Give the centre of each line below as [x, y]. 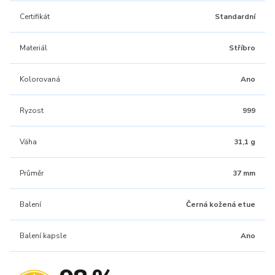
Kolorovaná [40, 79]
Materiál [33, 48]
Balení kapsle [43, 236]
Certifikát [35, 17]
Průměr [32, 173]
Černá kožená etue [221, 204]
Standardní [235, 17]
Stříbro [242, 48]
